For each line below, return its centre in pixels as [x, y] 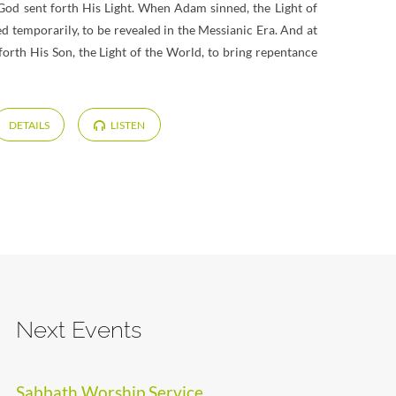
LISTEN [126, 126]
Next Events [78, 330]
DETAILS [29, 126]
